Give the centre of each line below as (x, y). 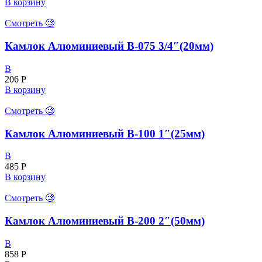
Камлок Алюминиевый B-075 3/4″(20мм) (109, 46)
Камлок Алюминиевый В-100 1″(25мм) (105, 133)
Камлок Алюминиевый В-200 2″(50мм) (105, 221)
